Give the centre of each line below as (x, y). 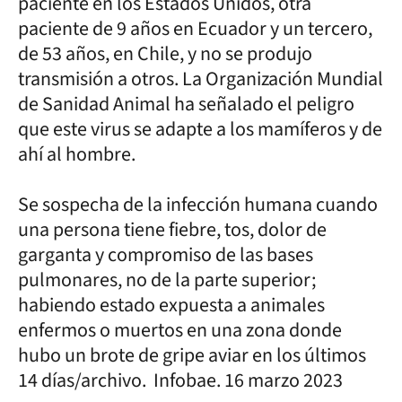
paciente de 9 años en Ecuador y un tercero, (195, 28)
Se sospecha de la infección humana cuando (198, 204)
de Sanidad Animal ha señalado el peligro (186, 104)
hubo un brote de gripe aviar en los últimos (192, 355)
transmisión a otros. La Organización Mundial (201, 79)
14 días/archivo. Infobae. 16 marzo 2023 (180, 380)
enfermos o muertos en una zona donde (180, 330)
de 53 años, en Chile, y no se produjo (165, 53)
